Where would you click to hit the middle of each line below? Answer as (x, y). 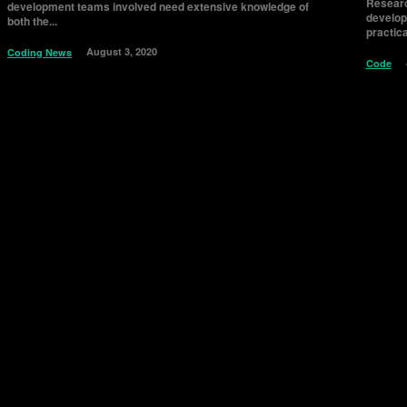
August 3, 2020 (122, 52)
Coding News (40, 53)
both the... (32, 21)
